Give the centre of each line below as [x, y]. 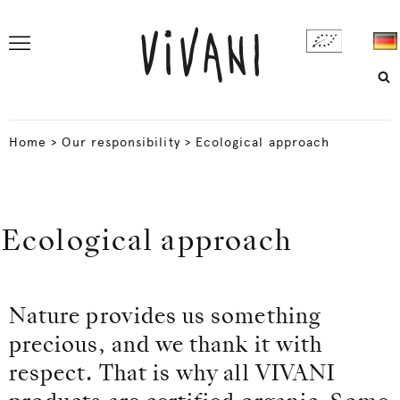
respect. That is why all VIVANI [172, 375]
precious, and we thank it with [166, 346]
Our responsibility [121, 142]
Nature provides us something [165, 318]
